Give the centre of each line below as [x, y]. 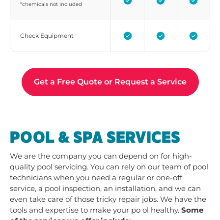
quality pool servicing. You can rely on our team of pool [109, 167]
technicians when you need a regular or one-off [96, 178]
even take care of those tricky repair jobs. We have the [108, 199]
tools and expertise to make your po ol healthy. [96, 210]
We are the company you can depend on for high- [101, 156]
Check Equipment [47, 36]
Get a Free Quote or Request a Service [110, 82]
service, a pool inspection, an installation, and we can [105, 189]
